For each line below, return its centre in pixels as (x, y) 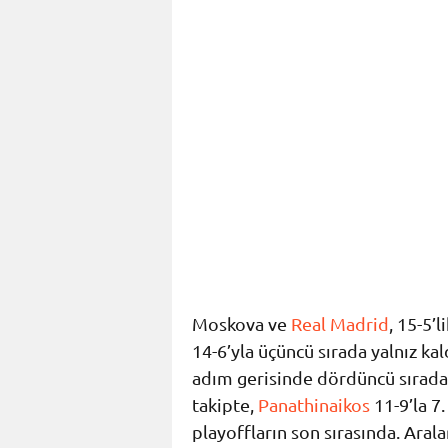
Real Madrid (340, 324)
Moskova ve (241, 324)
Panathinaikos (314, 405)
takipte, (225, 405)
